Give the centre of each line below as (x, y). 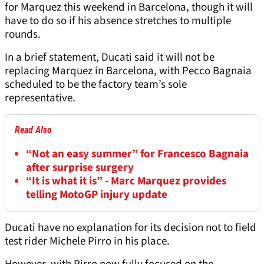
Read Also (33, 130)
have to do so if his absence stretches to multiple (118, 21)
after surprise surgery (80, 168)
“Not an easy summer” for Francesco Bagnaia (137, 154)
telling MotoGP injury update (97, 195)
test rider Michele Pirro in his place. (87, 242)
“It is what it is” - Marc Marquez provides (126, 181)
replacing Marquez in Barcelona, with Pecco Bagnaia (128, 71)
